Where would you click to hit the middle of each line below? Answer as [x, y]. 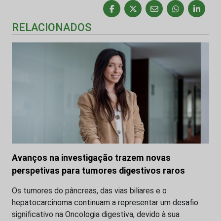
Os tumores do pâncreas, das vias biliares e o [89, 191]
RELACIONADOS [52, 28]
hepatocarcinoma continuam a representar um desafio [105, 203]
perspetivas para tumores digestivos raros [98, 171]
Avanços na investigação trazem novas [91, 158]
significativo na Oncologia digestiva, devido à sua [96, 215]
